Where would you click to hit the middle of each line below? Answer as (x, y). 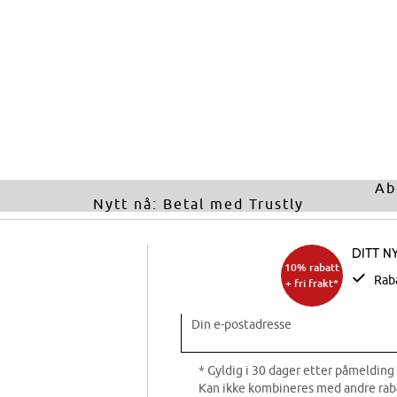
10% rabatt (311, 267)
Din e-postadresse (241, 324)
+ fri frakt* (311, 283)
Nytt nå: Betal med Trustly (198, 204)
